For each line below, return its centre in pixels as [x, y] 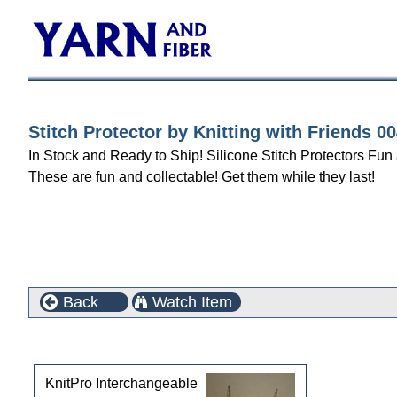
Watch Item [192, 302]
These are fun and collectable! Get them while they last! [202, 177]
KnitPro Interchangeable [121, 383]
